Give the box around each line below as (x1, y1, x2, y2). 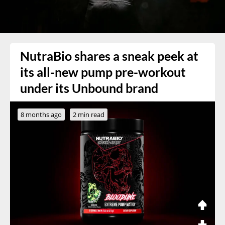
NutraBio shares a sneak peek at (20, 48, 198, 63)
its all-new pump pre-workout (20, 64, 186, 79)
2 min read (73, 109, 104, 119)
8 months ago (21, 109, 62, 119)
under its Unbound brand (20, 80, 158, 95)
